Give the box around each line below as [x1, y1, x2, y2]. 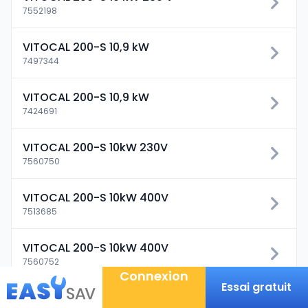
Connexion [119, 267, 188, 285]
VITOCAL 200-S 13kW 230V [23, 290, 168, 306]
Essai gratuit [221, 279, 292, 295]
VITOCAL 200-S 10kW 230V [23, 140, 168, 155]
